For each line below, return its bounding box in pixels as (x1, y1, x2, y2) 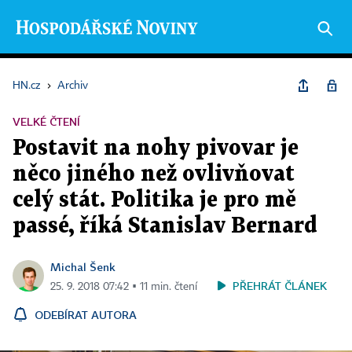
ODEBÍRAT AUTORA (35, 308, 137, 321)
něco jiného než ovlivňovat (13, 164, 295, 185)
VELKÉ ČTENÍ (13, 115, 80, 128)
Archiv (57, 80, 88, 91)
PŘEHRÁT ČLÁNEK (233, 279, 327, 292)
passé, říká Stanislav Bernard (13, 216, 317, 236)
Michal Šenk (50, 260, 115, 273)
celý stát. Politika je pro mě (13, 190, 296, 211)
